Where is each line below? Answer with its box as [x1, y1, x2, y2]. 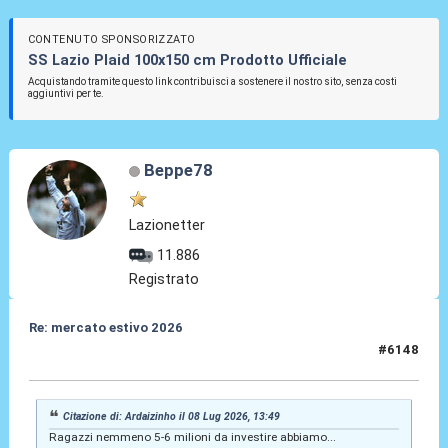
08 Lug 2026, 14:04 [28, 350, 150, 366]
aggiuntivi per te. [27, 88, 104, 100]
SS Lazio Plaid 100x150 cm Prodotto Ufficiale [27, 50, 347, 69]
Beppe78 [143, 159, 213, 180]
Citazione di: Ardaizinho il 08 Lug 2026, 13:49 [63, 409, 281, 423]
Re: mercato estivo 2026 [28, 320, 183, 336]
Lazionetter [129, 216, 206, 235]
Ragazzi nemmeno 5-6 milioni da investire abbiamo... [48, 429, 336, 444]
